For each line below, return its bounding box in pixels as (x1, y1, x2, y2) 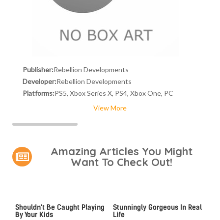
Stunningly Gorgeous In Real (112, 203, 202, 212)
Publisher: (23, 65, 54, 74)
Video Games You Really (15, 196, 90, 205)
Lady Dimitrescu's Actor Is (112, 196, 195, 205)
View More (93, 104, 127, 112)
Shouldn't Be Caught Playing (15, 203, 105, 212)
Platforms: (23, 88, 55, 97)
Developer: (23, 77, 57, 85)
